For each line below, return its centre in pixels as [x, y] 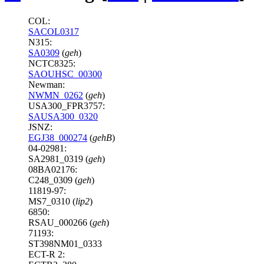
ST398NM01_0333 [65, 243]
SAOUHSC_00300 [65, 74]
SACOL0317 [54, 31]
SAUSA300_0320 [63, 116]
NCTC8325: [52, 63]
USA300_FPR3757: [67, 105]
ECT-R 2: [47, 254]
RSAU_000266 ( [60, 222]
